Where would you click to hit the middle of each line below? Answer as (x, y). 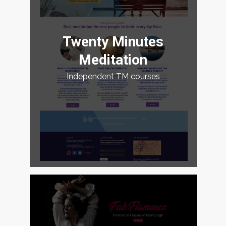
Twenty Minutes (113, 42)
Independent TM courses (113, 77)
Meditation (113, 60)
